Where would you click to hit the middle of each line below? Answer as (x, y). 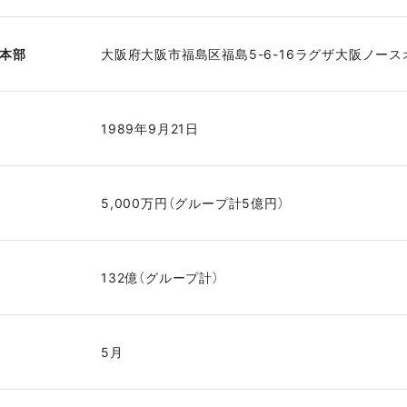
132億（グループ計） (160, 277)
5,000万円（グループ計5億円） (193, 203)
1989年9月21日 (149, 128)
